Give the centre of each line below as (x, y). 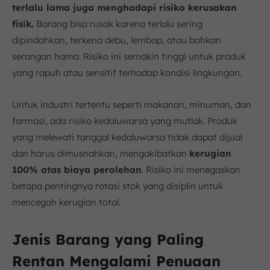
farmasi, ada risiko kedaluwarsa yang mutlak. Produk (125, 121)
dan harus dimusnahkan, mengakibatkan (101, 154)
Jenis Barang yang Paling (108, 240)
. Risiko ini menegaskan (191, 170)
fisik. (23, 24)
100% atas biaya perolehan (77, 170)
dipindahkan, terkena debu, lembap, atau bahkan (117, 40)
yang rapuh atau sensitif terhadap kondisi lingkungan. (127, 73)
